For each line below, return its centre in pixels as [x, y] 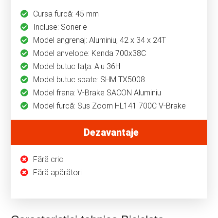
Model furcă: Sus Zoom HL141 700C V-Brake [110, 106]
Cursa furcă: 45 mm [66, 14]
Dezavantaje [111, 133]
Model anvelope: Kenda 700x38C [90, 54]
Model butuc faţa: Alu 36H [77, 67]
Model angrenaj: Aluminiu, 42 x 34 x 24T [100, 40]
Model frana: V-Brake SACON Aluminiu [97, 93]
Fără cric [48, 160]
